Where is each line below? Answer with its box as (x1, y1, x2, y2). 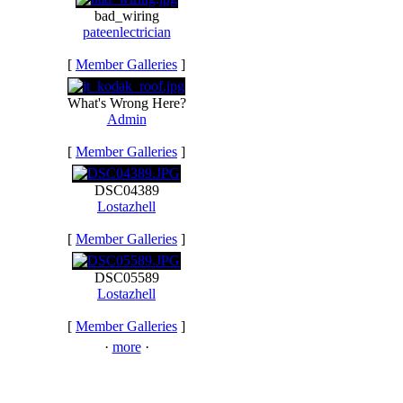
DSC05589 (94, 270, 159, 285)
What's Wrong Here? (67, 95, 186, 111)
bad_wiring (94, 8, 159, 23)
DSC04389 (94, 183, 159, 198)
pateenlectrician (82, 24, 171, 40)
